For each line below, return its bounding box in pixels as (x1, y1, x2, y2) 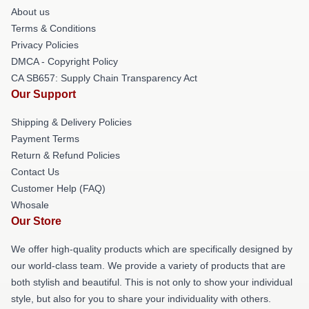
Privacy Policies (11, 39, 79, 50)
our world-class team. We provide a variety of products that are (11, 260, 286, 271)
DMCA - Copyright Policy (11, 56, 118, 67)
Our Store (11, 215, 61, 227)
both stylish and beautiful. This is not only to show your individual (11, 277, 292, 288)
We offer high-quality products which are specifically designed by (11, 243, 292, 255)
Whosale (11, 199, 49, 210)
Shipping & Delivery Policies (11, 117, 132, 128)
